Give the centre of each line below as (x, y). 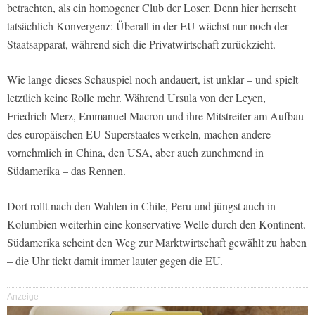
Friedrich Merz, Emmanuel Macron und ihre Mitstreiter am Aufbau (155, 115)
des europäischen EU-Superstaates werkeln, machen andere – (143, 134)
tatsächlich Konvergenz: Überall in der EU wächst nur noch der (148, 25)
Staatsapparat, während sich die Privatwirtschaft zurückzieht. (141, 44)
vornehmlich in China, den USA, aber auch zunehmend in (135, 152)
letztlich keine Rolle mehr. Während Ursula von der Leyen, (136, 97)
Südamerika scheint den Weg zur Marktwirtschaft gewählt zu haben (157, 242)
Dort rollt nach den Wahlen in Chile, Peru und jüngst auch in (141, 205)
